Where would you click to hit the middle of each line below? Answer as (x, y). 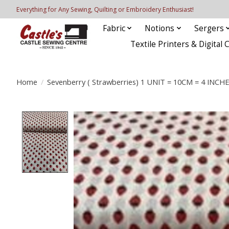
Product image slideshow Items (140, 117)
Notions (160, 28)
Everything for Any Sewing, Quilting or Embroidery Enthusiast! (105, 9)
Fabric (114, 28)
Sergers (209, 28)
